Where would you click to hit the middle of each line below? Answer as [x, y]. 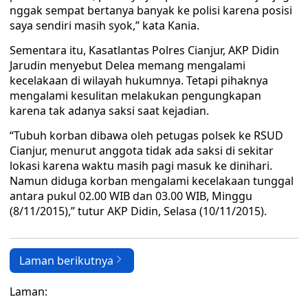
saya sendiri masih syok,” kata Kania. [104, 25]
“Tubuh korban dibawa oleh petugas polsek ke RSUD [146, 135]
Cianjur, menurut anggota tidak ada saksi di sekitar [142, 151]
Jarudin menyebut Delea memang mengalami [128, 65]
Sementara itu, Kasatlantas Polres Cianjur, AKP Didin [144, 50]
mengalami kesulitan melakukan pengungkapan [135, 96]
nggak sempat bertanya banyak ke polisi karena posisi [151, 10]
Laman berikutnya [66, 261]
